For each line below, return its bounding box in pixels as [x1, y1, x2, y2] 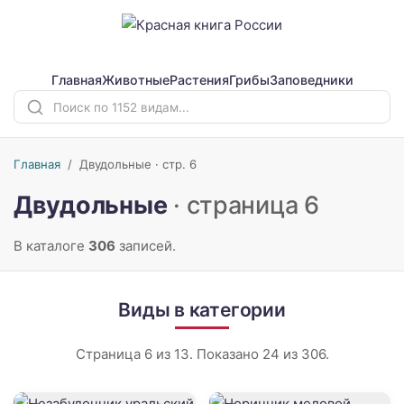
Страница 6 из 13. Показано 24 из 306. [75, 344, 329, 363]
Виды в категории [118, 298, 286, 322]
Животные [101, 71, 170, 87]
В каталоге [14, 237, 88, 255]
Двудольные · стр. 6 [79, 157, 197, 171]
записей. [115, 237, 176, 255]
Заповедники [269, 71, 353, 87]
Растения [169, 71, 229, 87]
